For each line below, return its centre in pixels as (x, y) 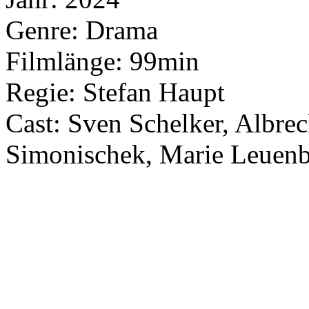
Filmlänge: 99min (102, 61)
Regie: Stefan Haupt (115, 92)
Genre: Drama (82, 30)
